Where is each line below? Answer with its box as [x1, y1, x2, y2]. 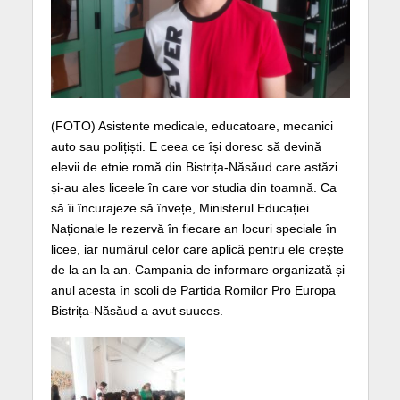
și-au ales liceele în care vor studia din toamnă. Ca [50, 180, 337, 196]
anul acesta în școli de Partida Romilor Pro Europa [50, 283, 336, 298]
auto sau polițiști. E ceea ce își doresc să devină [50, 139, 321, 154]
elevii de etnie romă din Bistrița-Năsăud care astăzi [50, 160, 337, 175]
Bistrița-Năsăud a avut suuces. [50, 304, 223, 319]
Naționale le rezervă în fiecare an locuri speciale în [50, 221, 337, 237]
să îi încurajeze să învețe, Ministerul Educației [50, 201, 309, 216]
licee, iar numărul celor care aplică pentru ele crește [50, 242, 344, 257]
